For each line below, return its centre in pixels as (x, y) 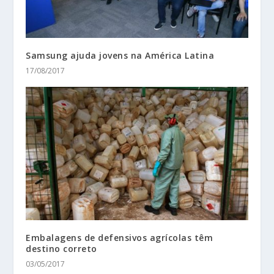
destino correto (61, 249)
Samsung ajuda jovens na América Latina (120, 56)
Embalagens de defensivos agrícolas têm (120, 238)
